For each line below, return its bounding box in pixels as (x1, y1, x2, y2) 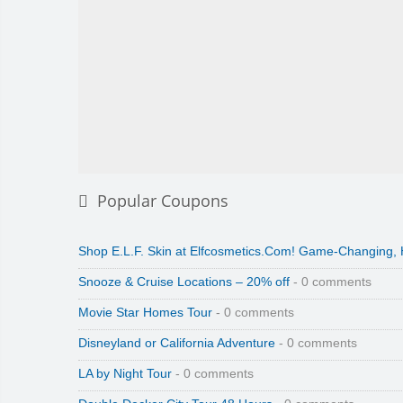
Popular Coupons (97, 190, 228, 212)
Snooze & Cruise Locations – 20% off (78, 275, 290, 290)
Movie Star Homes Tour (78, 306, 212, 320)
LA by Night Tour (78, 367, 172, 381)
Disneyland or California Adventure (78, 336, 275, 351)
